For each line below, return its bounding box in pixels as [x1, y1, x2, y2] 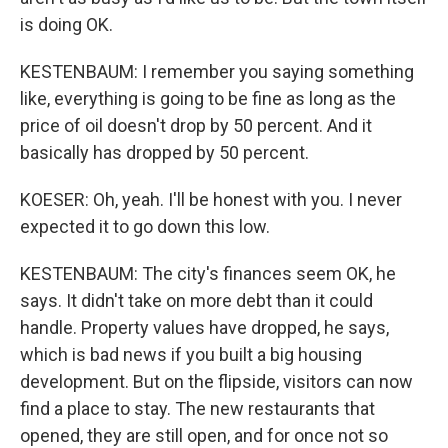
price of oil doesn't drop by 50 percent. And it [20, 115, 372, 136]
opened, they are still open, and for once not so [20, 425, 388, 446]
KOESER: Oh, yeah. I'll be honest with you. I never [20, 189, 402, 210]
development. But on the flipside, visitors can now [20, 371, 413, 392]
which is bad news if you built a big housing [20, 344, 362, 365]
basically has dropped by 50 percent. [20, 142, 309, 163]
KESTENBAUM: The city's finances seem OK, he [20, 263, 396, 284]
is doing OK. [20, 14, 113, 35]
